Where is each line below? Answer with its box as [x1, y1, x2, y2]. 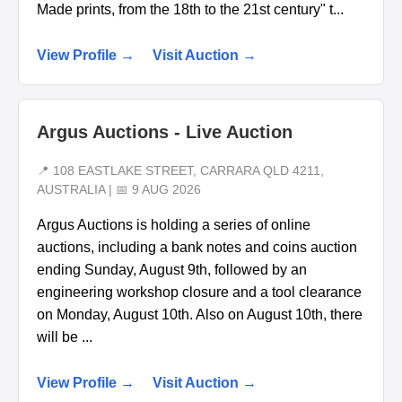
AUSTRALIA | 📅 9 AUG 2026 [37, 182, 201, 197]
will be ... [37, 328, 92, 345]
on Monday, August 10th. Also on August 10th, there [37, 306, 363, 322]
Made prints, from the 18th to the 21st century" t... [37, 2, 344, 17]
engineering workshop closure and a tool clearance [37, 284, 362, 300]
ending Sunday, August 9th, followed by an [37, 261, 307, 277]
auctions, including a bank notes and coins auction [37, 239, 357, 255]
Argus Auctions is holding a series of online [37, 216, 310, 232]
